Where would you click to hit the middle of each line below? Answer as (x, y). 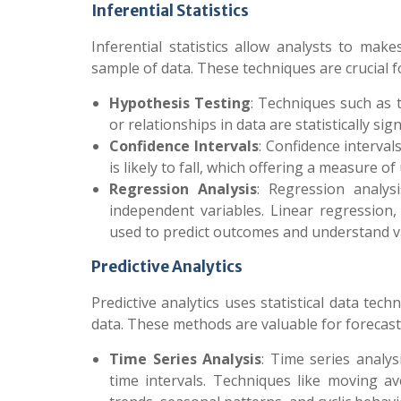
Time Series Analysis (186, 359)
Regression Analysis (183, 189)
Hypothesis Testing (180, 103)
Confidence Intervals (184, 146)
